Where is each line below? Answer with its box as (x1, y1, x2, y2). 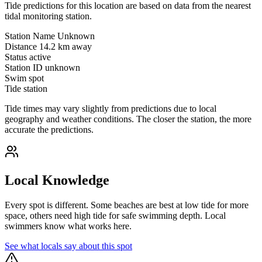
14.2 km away (39, 42, 92, 52)
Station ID (5, 63, 43, 73)
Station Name (5, 31, 55, 42)
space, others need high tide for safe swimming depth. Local (5, 210, 226, 220)
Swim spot (5, 73, 44, 84)
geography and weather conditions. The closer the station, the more (5, 114, 251, 125)
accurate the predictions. (5, 125, 94, 135)
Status (5, 52, 27, 63)
